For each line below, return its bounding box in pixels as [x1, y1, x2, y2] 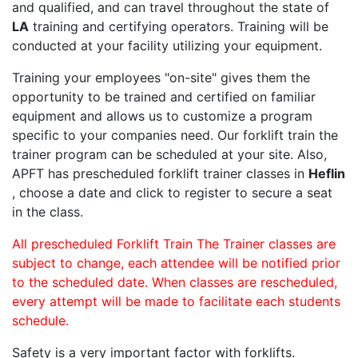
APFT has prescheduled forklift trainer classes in [12, 165, 308, 182]
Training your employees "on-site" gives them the [12, 70, 310, 86]
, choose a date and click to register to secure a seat [12, 185, 332, 201]
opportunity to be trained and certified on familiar [12, 89, 316, 105]
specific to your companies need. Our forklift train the [12, 127, 338, 144]
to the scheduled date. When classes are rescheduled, [12, 274, 337, 291]
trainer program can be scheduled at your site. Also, [12, 146, 327, 163]
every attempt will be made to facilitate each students [12, 293, 340, 310]
